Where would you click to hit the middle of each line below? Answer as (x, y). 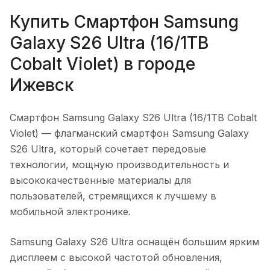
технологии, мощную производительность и (119, 164)
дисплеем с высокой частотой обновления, (116, 257)
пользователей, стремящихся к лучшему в (113, 196)
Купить (42, 21)
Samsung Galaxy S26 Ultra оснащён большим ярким (134, 241)
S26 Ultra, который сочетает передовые (108, 149)
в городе (157, 64)
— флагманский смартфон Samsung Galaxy (144, 133)
